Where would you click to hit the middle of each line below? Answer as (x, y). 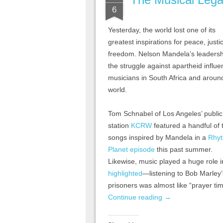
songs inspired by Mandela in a (158, 138)
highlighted (125, 173)
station (119, 126)
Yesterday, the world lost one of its (162, 30)
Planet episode (131, 150)
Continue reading (136, 197)
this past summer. (184, 150)
